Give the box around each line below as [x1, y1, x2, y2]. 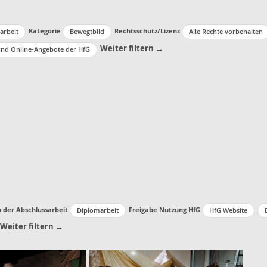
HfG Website [209, 205, 247, 215]
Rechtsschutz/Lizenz [114, 26, 180, 35]
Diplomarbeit [77, 205, 119, 215]
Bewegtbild [70, 27, 104, 36]
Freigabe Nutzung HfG [129, 204, 200, 214]
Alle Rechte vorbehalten [189, 27, 263, 36]
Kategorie [29, 26, 61, 35]
